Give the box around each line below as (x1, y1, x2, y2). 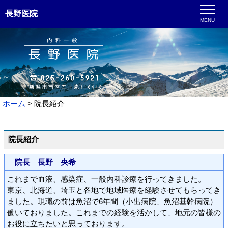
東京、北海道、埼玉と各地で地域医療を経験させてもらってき (7, 186, 221, 194)
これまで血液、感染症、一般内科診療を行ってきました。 (7, 175, 206, 183)
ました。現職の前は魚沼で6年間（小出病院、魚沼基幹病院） (7, 197, 217, 206)
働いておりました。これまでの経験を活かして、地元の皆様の (7, 208, 221, 217)
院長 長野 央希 (7, 158, 76, 166)
